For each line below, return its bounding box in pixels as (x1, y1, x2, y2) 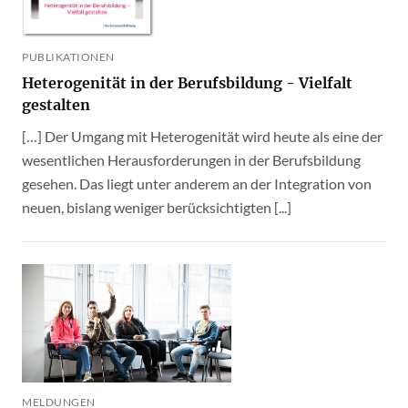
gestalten (22, 95, 90, 114)
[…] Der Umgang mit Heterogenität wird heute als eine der (22, 127, 382, 145)
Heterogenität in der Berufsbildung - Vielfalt (22, 73, 352, 92)
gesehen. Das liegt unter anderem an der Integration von (22, 174, 372, 192)
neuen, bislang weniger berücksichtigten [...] (22, 198, 291, 216)
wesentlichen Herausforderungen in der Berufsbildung (22, 150, 361, 168)
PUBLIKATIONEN (22, 49, 115, 64)
